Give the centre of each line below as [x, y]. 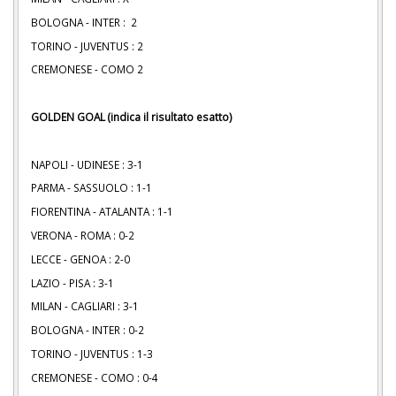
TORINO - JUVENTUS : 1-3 [92, 354]
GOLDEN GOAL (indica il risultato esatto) [132, 116]
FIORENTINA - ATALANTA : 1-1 [102, 212]
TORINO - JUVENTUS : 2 [87, 46]
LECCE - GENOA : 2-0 [80, 259]
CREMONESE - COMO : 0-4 [95, 377]
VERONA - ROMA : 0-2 [83, 236]
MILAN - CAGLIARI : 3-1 [85, 306]
